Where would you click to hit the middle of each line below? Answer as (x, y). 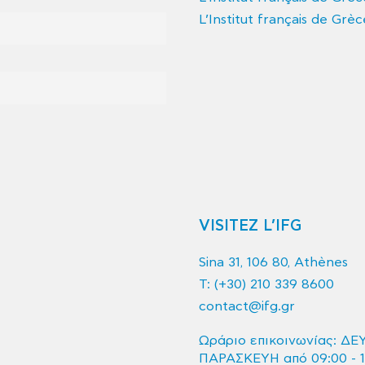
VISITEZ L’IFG (250, 226)
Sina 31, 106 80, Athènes (273, 262)
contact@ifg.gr (247, 306)
